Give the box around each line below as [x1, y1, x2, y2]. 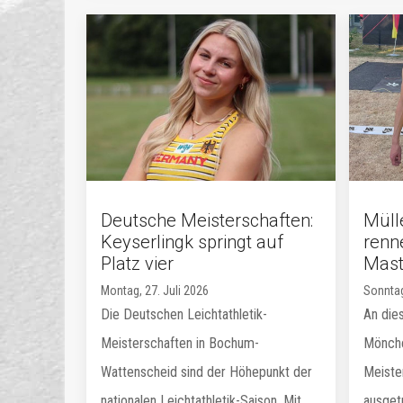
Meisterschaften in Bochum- [101, 334, 259, 352]
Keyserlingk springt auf [101, 230, 283, 253]
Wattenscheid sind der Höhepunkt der [101, 363, 312, 381]
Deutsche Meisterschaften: [101, 209, 313, 231]
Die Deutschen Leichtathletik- [101, 305, 267, 323]
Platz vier [101, 252, 174, 274]
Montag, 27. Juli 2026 [101, 282, 209, 298]
